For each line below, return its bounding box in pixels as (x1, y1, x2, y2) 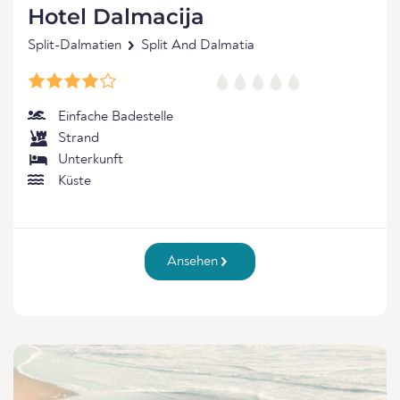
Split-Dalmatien (28, 38, 121, 53)
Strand (58, 131, 99, 146)
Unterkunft (58, 153, 123, 167)
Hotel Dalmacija (28, 4, 204, 29)
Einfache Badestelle (58, 110, 173, 124)
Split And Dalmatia (141, 38, 254, 53)
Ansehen (167, 254, 222, 269)
